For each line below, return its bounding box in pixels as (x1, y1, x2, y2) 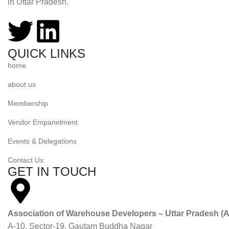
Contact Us (8, 155, 43, 164)
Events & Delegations (8, 136, 77, 145)
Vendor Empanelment (8, 118, 78, 126)
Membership (8, 99, 48, 107)
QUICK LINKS (8, 46, 85, 60)
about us (8, 80, 36, 88)
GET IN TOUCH (8, 164, 96, 178)
